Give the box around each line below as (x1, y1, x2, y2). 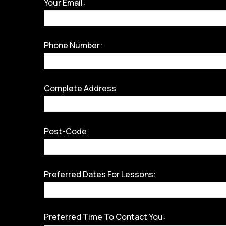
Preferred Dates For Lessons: (44, 168, 156, 180)
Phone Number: (44, 39, 102, 51)
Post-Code (44, 125, 87, 137)
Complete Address (44, 82, 116, 94)
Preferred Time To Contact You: (44, 211, 165, 222)
